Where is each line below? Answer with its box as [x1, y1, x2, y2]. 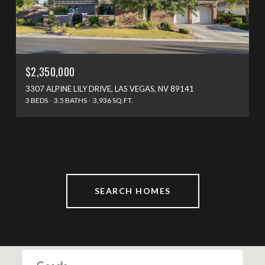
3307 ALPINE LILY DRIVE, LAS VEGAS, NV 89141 [25, 83, 194, 93]
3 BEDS [25, 95, 48, 105]
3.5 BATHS [54, 95, 87, 105]
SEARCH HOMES [94, 185, 171, 196]
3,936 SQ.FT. [93, 95, 133, 105]
